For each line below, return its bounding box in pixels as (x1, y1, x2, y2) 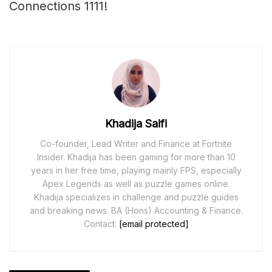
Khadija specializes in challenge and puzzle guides (33, 192, 239, 203)
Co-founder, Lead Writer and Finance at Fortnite (40, 138, 232, 149)
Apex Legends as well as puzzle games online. (42, 178, 230, 189)
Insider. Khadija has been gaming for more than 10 (36, 152, 236, 163)
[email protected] (118, 219, 189, 229)
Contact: (83, 219, 119, 229)
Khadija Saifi (105, 117, 167, 131)
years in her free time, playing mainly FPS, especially (30, 165, 242, 176)
